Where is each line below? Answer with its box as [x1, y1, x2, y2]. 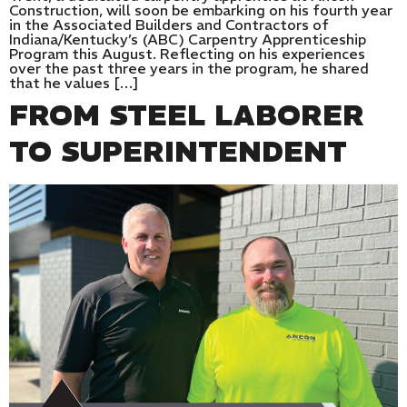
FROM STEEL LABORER [9, 97, 364, 134]
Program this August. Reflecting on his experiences [9, 45, 365, 64]
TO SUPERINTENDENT [9, 134, 347, 171]
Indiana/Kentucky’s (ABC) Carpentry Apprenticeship [9, 30, 366, 49]
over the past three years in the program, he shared [9, 59, 369, 78]
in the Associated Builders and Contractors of [9, 15, 329, 35]
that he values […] [9, 74, 139, 93]
